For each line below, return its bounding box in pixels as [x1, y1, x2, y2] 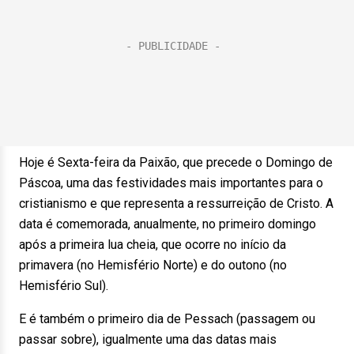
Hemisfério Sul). [19, 278, 108, 293]
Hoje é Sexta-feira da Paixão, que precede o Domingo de [19, 155, 333, 170]
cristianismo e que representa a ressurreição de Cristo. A [19, 196, 333, 211]
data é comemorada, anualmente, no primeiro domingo [19, 217, 316, 232]
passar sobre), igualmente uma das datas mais [19, 332, 277, 347]
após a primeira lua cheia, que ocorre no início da [19, 237, 286, 252]
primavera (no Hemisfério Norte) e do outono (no [19, 258, 287, 273]
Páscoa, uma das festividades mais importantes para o [19, 175, 323, 190]
